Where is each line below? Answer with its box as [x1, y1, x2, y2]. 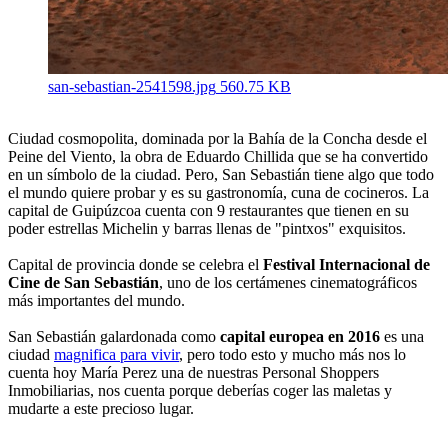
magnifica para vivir [54, 345, 179, 363]
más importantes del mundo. [8, 291, 185, 309]
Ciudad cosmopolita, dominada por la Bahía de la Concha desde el [8, 129, 427, 147]
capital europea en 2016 [220, 327, 380, 345]
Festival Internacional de [259, 255, 430, 273]
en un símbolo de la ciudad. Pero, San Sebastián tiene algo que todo [8, 165, 434, 183]
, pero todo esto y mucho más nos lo [179, 345, 406, 363]
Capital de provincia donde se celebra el [8, 255, 259, 273]
